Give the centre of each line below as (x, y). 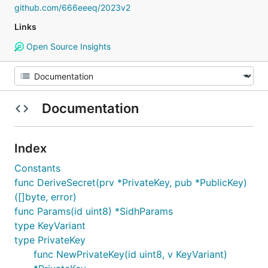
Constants (37, 168)
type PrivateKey (50, 240)
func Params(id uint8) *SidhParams (94, 211)
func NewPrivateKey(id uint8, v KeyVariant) (130, 254)
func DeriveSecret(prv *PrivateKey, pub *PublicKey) (131, 182)
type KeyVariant (50, 226)
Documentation (90, 108)
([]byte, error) (45, 197)
